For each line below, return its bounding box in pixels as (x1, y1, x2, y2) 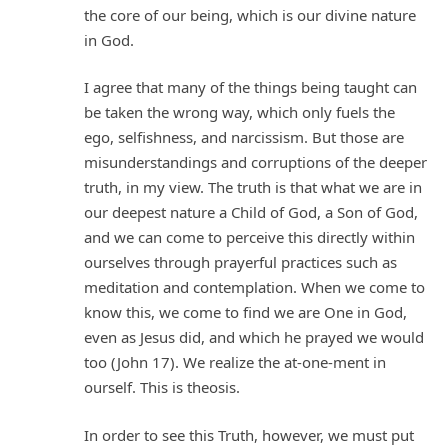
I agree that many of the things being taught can (84, 77, 417, 98)
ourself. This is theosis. (84, 377, 240, 398)
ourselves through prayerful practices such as (84, 252, 397, 273)
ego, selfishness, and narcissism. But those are (84, 127, 404, 148)
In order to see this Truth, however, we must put (84, 424, 414, 445)
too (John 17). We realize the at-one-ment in (84, 352, 386, 373)
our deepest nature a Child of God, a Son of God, (84, 202, 418, 223)
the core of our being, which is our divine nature (84, 4, 416, 25)
